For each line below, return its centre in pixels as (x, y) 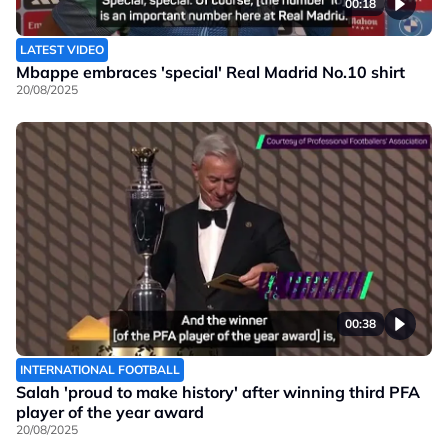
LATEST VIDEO (62, 49)
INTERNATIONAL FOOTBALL (100, 369)
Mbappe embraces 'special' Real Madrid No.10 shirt (210, 71)
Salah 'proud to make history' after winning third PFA (218, 391)
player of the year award (110, 411)
